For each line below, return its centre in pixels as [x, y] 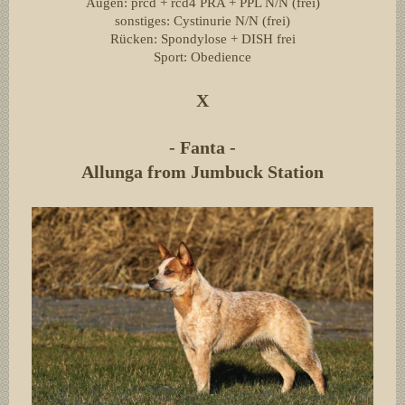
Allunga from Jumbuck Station [202, 172]
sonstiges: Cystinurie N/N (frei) [202, 21]
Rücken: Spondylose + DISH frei [202, 39]
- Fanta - [202, 148]
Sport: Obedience [202, 57]
